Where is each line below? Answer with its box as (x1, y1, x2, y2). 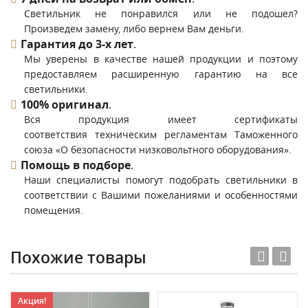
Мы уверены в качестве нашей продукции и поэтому (24, 52, 298, 65)
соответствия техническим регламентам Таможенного (24, 128, 298, 141)
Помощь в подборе (21, 157, 131, 173)
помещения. (24, 203, 83, 217)
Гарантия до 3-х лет (21, 36, 133, 52)
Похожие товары (10, 247, 146, 268)
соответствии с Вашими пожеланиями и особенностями (24, 188, 298, 201)
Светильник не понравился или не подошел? (24, 7, 298, 20)
